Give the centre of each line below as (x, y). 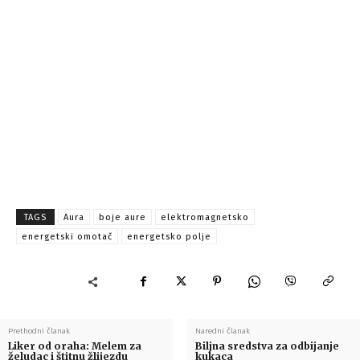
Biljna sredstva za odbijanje (267, 346)
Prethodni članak (39, 331)
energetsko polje (169, 237)
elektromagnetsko (205, 218)
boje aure (123, 218)
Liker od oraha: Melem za (75, 346)
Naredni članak (222, 331)
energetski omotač (67, 237)
